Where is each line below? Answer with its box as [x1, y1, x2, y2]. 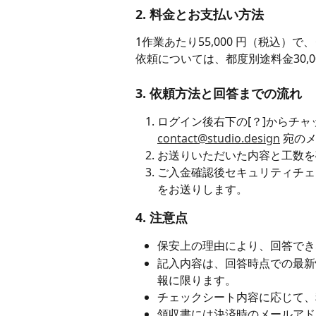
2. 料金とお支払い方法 [135, 6, 264, 23]
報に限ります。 [157, 272, 236, 288]
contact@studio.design [157, 130, 280, 146]
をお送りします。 [157, 181, 248, 197]
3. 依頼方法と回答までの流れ [135, 84, 302, 102]
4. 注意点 [135, 209, 188, 226]
